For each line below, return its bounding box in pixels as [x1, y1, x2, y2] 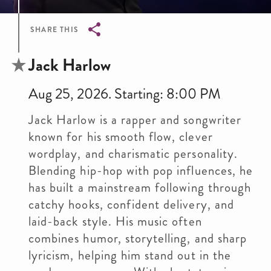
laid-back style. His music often [28, 212, 202, 230]
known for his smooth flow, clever [28, 128, 213, 146]
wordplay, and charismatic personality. [28, 145, 238, 163]
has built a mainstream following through [28, 178, 251, 197]
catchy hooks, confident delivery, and [28, 195, 234, 214]
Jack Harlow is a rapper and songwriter [28, 111, 241, 129]
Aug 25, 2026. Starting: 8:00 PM [28, 83, 221, 104]
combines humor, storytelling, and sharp [28, 229, 247, 247]
